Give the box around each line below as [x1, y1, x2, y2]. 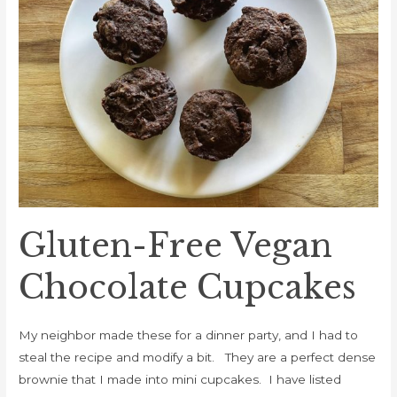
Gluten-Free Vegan [19, 226, 333, 267]
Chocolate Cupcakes [19, 268, 357, 308]
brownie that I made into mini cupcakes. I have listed [19, 372, 342, 387]
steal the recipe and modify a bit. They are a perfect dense [19, 350, 377, 365]
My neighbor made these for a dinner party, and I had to [19, 328, 359, 343]
